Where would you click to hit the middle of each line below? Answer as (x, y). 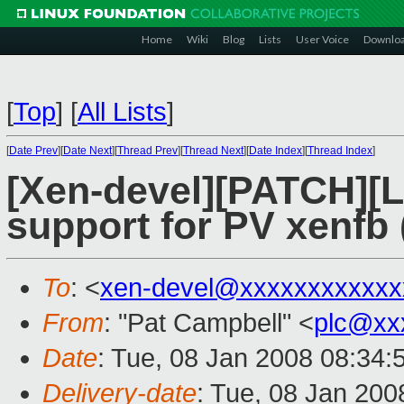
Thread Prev (147, 151)
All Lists (122, 112)
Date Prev (33, 151)
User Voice (322, 39)
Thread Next (213, 151)
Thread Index (340, 151)
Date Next (87, 151)
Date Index (275, 151)
